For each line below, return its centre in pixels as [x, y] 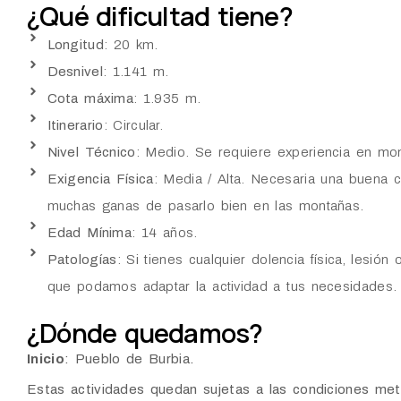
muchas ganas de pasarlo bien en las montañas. [205, 206]
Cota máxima [90, 99]
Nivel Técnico [91, 153]
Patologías [82, 260]
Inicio [46, 359]
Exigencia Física [100, 179]
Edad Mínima [89, 233]
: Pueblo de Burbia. [129, 359]
